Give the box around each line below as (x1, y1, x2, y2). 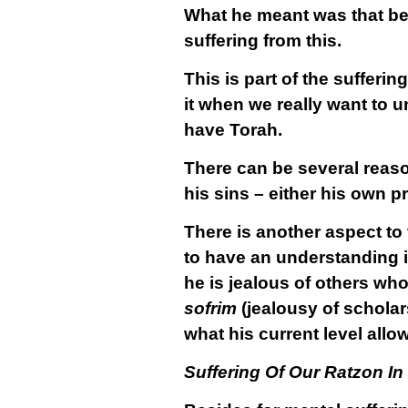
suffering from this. (183, 31, 342, 50)
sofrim (183, 299, 237, 318)
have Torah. (183, 120, 282, 139)
